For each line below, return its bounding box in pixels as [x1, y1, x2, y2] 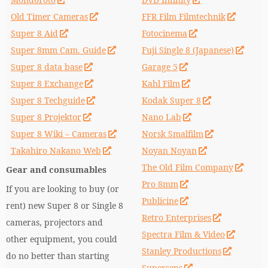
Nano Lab [142, 111, 181, 123]
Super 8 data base [11, 61, 83, 72]
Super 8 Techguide [11, 95, 85, 106]
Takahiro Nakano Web [11, 145, 101, 156]
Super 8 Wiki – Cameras [11, 128, 106, 139]
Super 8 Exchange [11, 78, 83, 89]
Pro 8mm [142, 178, 178, 190]
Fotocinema [142, 28, 187, 39]
